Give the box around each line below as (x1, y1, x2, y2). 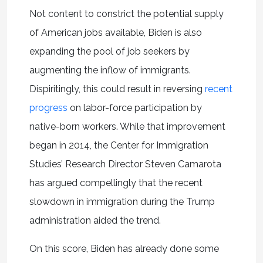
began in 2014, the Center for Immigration (29, 139, 208, 151)
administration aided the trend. (29, 214, 161, 226)
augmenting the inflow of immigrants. (29, 64, 191, 76)
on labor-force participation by (67, 102, 202, 113)
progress (29, 102, 68, 113)
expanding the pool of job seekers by (29, 45, 190, 57)
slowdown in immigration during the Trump (29, 195, 215, 207)
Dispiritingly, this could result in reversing (29, 83, 205, 95)
